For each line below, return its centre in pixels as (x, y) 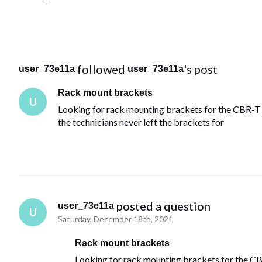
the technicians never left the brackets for (141, 122)
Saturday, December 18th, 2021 (116, 219)
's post (201, 69)
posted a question (164, 206)
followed (102, 69)
